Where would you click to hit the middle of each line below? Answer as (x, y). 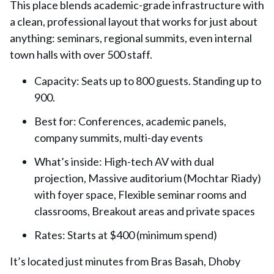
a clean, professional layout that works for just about (134, 21)
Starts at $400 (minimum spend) (141, 235)
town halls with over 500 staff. (81, 54)
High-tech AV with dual (159, 161)
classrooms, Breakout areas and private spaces (145, 211)
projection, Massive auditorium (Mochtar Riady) (148, 178)
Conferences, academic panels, (151, 121)
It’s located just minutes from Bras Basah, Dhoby (125, 261)
